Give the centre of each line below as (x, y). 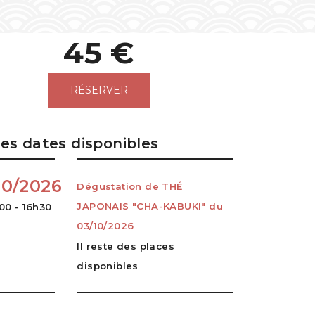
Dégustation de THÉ (130, 187)
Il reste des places (126, 246)
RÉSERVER (99, 90)
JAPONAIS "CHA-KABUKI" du (150, 206)
